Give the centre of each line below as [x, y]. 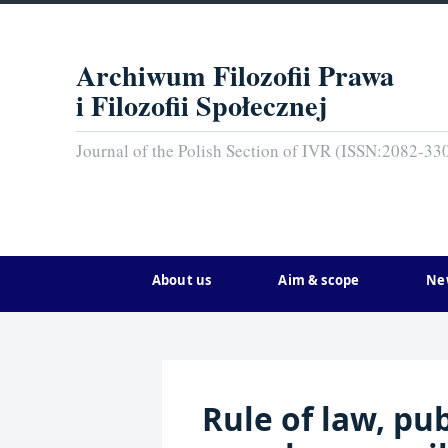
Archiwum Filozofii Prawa [235, 74]
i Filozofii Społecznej [201, 104]
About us [182, 280]
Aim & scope [319, 280]
